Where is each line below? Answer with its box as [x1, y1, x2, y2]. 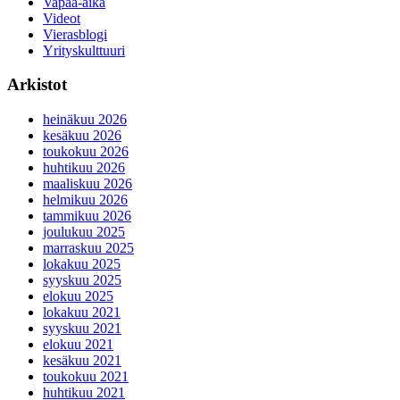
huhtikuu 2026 [43, 160, 125, 176]
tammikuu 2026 [43, 208, 131, 224]
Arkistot [7, 75, 67, 95]
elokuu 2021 [43, 337, 113, 353]
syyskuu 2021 [43, 321, 121, 337]
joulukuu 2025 [43, 224, 125, 240]
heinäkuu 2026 [43, 112, 127, 128]
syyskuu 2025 [43, 272, 121, 288]
